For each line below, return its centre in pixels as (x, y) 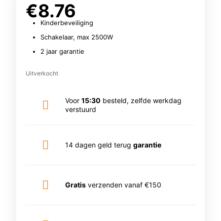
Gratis (76, 185)
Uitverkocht (42, 73)
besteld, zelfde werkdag (141, 100)
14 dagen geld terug (99, 145)
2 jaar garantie (63, 51)
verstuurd (81, 109)
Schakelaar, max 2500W (77, 37)
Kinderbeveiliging (67, 23)
